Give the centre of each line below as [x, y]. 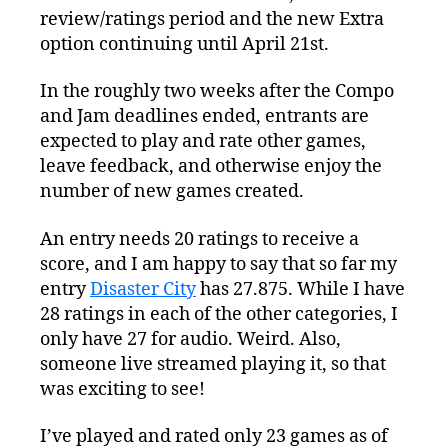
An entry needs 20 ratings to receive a [199, 239]
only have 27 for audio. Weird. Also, [190, 339]
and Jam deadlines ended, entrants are [204, 117]
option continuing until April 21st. [184, 44]
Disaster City [143, 289]
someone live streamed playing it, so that [213, 364]
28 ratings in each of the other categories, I [219, 314]
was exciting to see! [122, 389]
